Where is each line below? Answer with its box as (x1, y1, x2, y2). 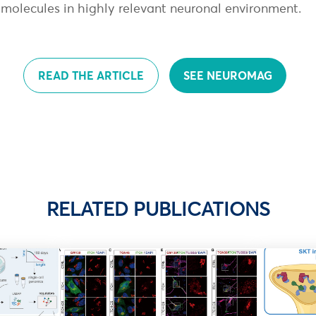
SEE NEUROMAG (183, 68, 272, 83)
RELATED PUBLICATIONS (46, 197, 270, 221)
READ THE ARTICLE (37, 68, 144, 83)
